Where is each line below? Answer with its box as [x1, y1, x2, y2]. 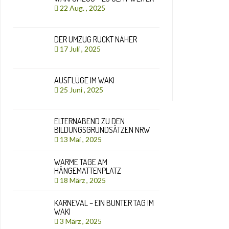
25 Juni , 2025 [58, 85, 106, 94]
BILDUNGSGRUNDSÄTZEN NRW [54, 125, 150, 135]
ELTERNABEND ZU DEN [54, 116, 125, 126]
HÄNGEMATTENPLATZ [54, 166, 121, 176]
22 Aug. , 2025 [58, 4, 108, 12]
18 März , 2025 [58, 176, 109, 185]
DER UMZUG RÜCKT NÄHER [54, 34, 137, 44]
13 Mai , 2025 [58, 135, 105, 144]
